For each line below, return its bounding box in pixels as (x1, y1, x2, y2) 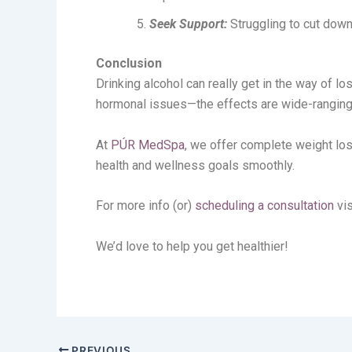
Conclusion (96, 56, 162, 71)
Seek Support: (149, 16, 227, 32)
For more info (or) (96, 198, 195, 214)
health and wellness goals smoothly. (96, 157, 295, 173)
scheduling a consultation (195, 198, 334, 214)
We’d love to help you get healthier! (96, 239, 288, 255)
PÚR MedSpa (111, 137, 185, 152)
